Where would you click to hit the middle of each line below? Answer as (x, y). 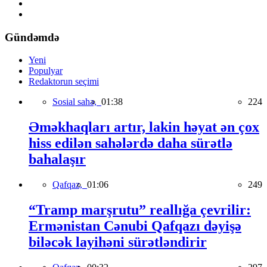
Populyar (46, 71)
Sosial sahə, (77, 102)
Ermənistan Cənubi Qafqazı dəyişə (135, 226)
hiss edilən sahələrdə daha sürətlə (131, 143)
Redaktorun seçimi (64, 82)
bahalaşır (57, 159)
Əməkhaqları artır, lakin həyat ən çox (144, 127)
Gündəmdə (32, 37)
